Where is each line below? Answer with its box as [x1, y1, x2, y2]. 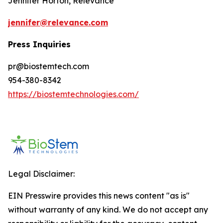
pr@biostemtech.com [8, 61, 89, 71]
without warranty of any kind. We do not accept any [8, 205, 208, 215]
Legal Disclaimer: [8, 169, 75, 179]
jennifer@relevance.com [8, 17, 108, 27]
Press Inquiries [8, 39, 71, 49]
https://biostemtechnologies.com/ [8, 89, 139, 99]
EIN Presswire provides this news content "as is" [8, 191, 190, 201]
